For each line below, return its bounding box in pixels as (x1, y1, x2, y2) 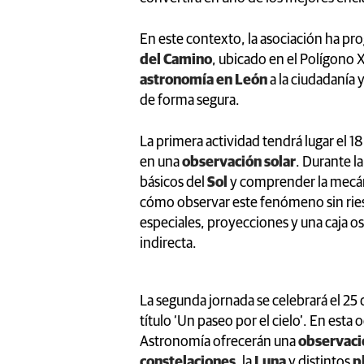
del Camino (140, 52, 212, 67)
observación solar (182, 154, 296, 170)
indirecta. (140, 236, 197, 251)
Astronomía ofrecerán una (140, 334, 298, 349)
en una (140, 154, 182, 170)
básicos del (140, 175, 207, 190)
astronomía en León (140, 72, 267, 88)
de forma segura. (140, 93, 240, 108)
